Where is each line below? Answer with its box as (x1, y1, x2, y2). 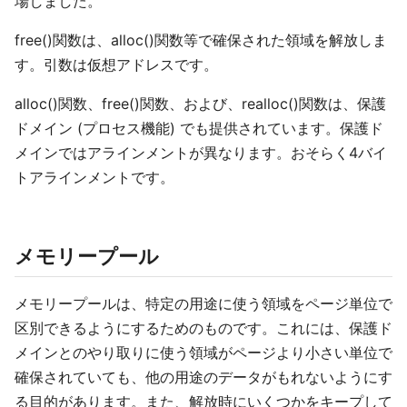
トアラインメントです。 (15, 168, 174, 186)
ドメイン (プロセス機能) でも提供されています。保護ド (15, 119, 383, 137)
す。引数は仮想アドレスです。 (15, 55, 218, 74)
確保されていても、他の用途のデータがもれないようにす (15, 368, 392, 386)
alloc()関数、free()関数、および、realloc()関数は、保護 (15, 94, 386, 113)
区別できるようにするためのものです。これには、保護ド (15, 319, 392, 337)
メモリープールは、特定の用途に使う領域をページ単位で (15, 294, 392, 313)
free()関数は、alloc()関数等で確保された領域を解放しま (15, 31, 387, 49)
